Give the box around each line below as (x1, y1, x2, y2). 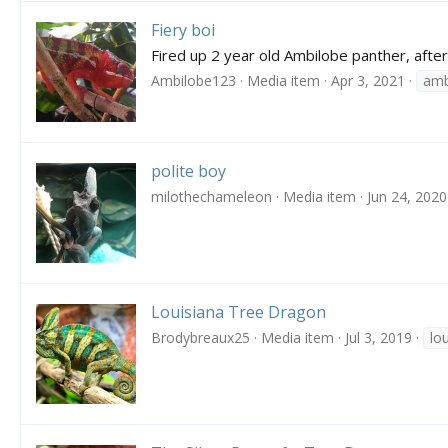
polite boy (151, 160, 226, 183)
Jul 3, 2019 (345, 328, 412, 348)
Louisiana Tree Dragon (151, 301, 326, 324)
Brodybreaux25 (151, 328, 250, 348)
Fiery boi (151, 19, 215, 42)
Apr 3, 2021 (331, 70, 405, 90)
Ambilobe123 (151, 70, 236, 90)
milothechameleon (151, 187, 272, 207)
